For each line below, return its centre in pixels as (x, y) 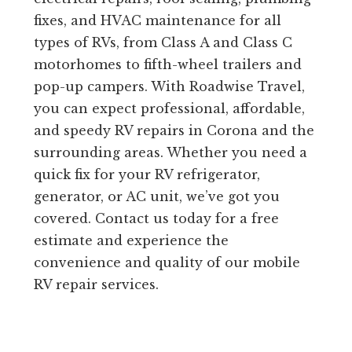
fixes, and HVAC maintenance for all (157, 21)
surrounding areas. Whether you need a (170, 153)
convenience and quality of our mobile (167, 263)
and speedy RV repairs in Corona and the (174, 131)
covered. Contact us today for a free (156, 219)
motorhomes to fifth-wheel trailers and (167, 65)
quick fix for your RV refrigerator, (147, 175)
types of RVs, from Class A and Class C (163, 43)
